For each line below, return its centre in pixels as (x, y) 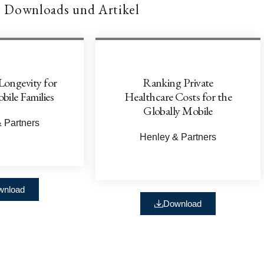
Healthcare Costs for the (178, 96)
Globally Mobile (178, 110)
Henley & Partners (178, 137)
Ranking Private (178, 82)
